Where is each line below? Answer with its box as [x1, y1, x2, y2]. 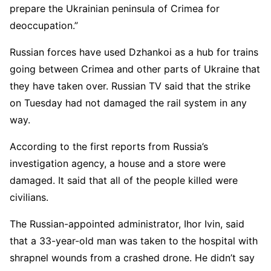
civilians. [10, 191, 48, 203]
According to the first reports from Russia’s [10, 140, 208, 152]
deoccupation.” [10, 19, 78, 31]
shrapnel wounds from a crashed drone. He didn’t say [10, 251, 255, 264]
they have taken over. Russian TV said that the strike [10, 79, 250, 92]
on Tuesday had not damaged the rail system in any [10, 96, 247, 109]
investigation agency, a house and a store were [10, 157, 226, 169]
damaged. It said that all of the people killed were [10, 174, 238, 186]
